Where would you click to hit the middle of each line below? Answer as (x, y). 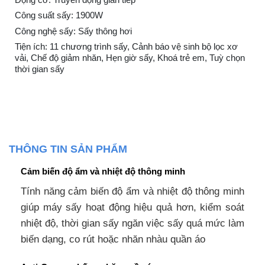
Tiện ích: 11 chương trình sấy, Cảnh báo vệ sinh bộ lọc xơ (126, 47)
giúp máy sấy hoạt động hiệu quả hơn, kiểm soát (132, 207)
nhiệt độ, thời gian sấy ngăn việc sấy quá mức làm (132, 223)
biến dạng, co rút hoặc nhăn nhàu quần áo (113, 239)
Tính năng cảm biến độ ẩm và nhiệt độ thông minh (132, 191)
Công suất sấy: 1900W (59, 15)
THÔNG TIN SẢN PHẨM (68, 149)
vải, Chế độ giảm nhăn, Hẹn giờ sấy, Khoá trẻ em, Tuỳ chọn (130, 58)
